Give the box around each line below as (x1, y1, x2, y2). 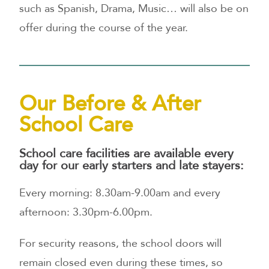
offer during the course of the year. (19, 20, 192, 35)
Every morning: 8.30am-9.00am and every (19, 186, 221, 201)
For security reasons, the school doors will (19, 236, 222, 252)
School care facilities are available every (19, 145, 234, 162)
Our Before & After (19, 89, 202, 119)
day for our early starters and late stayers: (19, 157, 244, 174)
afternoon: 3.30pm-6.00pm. (19, 205, 153, 220)
